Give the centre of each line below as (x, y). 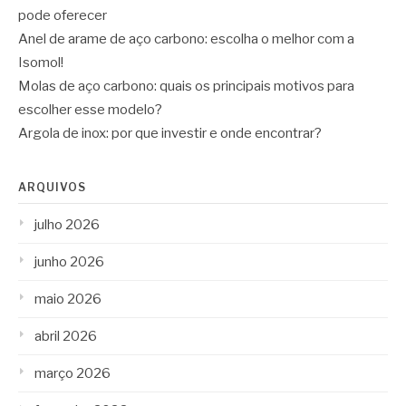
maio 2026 (68, 300)
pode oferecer (63, 16)
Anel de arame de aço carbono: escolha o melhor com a (186, 39)
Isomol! (41, 63)
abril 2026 (66, 337)
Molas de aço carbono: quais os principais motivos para (186, 87)
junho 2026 (69, 262)
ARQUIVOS (52, 188)
